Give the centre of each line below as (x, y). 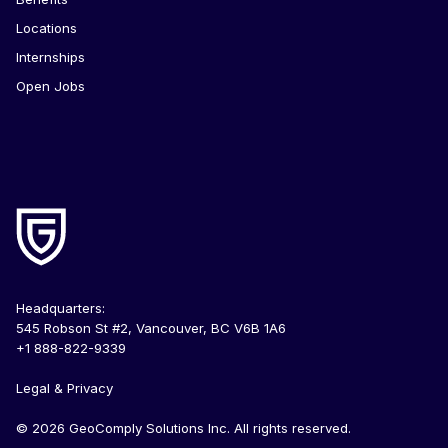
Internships (50, 56)
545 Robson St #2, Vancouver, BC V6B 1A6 (151, 327)
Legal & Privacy (64, 387)
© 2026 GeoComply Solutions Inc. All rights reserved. (183, 427)
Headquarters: (60, 307)
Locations (46, 27)
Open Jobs (50, 85)
